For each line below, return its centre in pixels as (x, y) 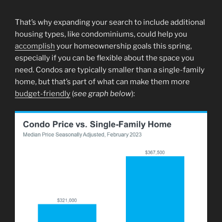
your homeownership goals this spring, (123, 46)
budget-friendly (43, 94)
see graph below (103, 94)
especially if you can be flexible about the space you (105, 58)
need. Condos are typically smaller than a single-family (110, 70)
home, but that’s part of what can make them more (102, 82)
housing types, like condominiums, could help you (101, 34)
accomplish (35, 46)
